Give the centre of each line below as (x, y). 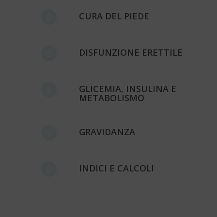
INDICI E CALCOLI (116, 168)
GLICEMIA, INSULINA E (128, 89)
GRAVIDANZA (107, 132)
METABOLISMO (112, 98)
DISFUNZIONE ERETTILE (131, 53)
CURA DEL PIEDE (114, 16)
